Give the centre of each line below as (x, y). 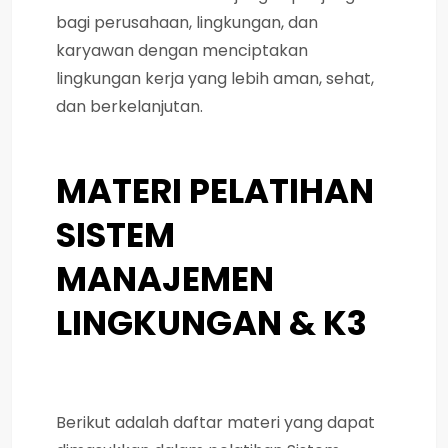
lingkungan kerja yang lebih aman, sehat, (215, 78)
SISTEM (115, 234)
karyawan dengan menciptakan (182, 50)
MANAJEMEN (165, 278)
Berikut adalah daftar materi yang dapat (215, 422)
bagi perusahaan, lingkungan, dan (187, 22)
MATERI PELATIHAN (215, 190)
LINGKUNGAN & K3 (211, 322)
